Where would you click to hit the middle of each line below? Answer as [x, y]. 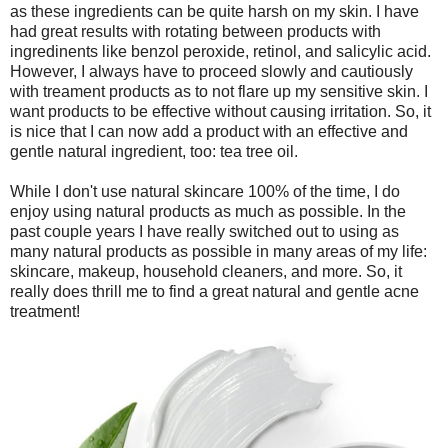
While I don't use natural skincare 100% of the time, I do [205, 192]
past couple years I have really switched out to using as [204, 232]
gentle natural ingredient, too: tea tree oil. [154, 152]
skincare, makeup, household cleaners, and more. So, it [206, 272]
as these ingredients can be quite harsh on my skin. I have [214, 12]
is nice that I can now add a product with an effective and [209, 132]
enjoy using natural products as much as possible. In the [208, 212]
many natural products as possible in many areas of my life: [218, 252]
